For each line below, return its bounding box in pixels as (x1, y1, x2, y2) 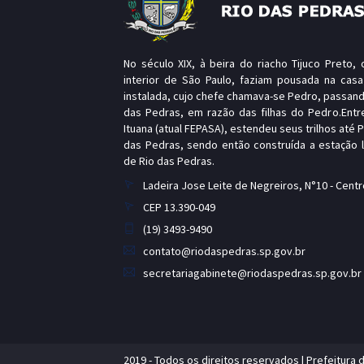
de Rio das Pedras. (123, 154, 214, 169)
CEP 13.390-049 (143, 200, 215, 215)
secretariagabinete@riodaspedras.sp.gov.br (143, 266, 362, 281)
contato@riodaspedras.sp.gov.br (143, 244, 305, 259)
